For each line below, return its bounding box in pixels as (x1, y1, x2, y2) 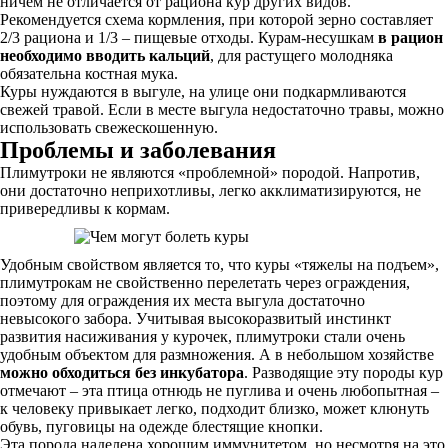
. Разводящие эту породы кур (244, 364, 443, 381)
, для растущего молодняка (210, 47, 393, 64)
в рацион (378, 29, 443, 46)
